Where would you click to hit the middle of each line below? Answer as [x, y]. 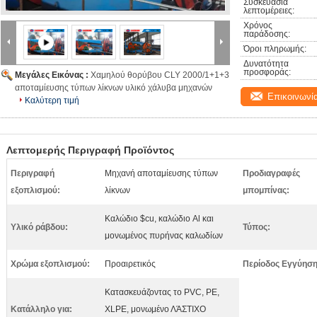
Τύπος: [257, 227]
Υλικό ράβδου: [39, 227]
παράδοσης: [267, 34]
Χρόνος [258, 25]
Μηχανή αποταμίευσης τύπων [161, 173]
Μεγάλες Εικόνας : [53, 75]
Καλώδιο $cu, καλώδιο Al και [159, 219]
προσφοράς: [267, 72]
